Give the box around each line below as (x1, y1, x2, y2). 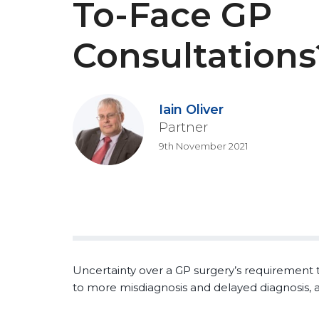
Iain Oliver (159, 102, 224, 117)
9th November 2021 (159, 140, 249, 152)
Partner (159, 120, 209, 135)
